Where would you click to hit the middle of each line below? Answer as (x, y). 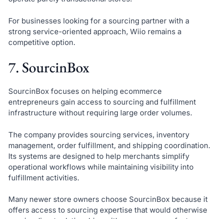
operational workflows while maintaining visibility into (101, 167)
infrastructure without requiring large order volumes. (100, 113)
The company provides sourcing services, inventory (99, 134)
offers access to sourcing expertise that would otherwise (108, 210)
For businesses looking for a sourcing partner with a (99, 21)
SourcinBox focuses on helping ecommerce (85, 91)
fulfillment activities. (44, 177)
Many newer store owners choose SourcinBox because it (108, 199)
